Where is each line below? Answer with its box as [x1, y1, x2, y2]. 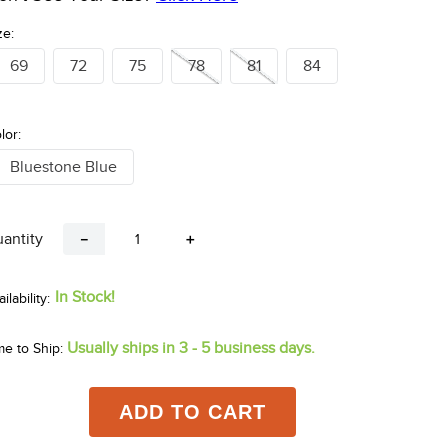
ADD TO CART [118, 401, 266, 424]
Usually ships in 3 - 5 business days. [67, 339, 315, 358]
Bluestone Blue [10, 158, 117, 177]
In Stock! [55, 288, 115, 307]
